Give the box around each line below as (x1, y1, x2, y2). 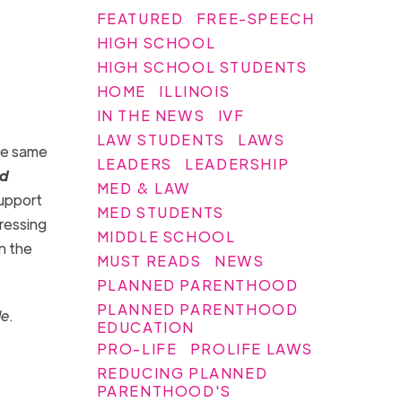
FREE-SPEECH (196, 8, 315, 28)
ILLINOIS (159, 81, 231, 100)
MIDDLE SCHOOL (96, 226, 236, 246)
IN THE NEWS (96, 105, 205, 125)
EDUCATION (96, 317, 196, 336)
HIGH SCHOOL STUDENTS (96, 57, 308, 76)
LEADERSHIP (185, 153, 290, 173)
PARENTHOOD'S (96, 380, 232, 400)
